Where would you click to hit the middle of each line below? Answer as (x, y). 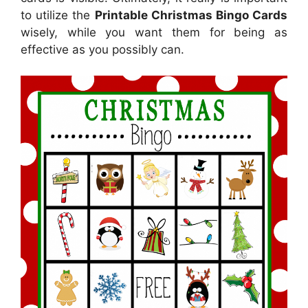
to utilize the (58, 15)
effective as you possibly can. (102, 49)
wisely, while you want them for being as (154, 32)
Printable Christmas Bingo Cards (191, 15)
